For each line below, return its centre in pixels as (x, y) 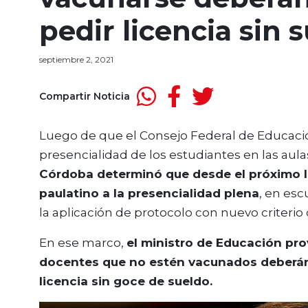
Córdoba (66, 174)
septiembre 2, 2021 (76, 59)
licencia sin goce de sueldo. (128, 281)
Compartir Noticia (85, 96)
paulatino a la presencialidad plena (149, 193)
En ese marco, (83, 243)
